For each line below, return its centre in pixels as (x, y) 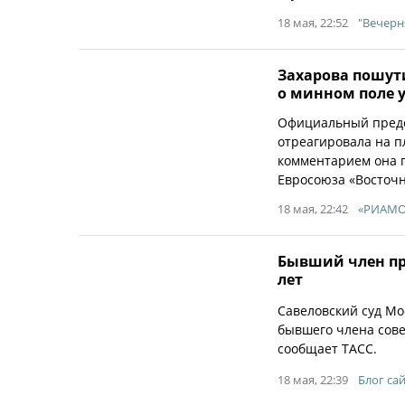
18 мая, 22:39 (313, 380)
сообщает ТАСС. (327, 348)
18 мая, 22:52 (313, 23)
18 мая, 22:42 (313, 209)
